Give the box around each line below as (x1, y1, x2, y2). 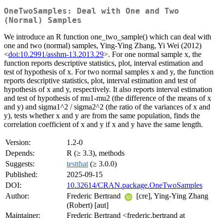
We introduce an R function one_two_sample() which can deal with (4, 33, 211, 41)
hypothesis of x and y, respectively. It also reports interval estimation (4, 85, 212, 94)
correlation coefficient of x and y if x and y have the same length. (4, 120, 203, 129)
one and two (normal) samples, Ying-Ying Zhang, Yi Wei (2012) (4, 41, 201, 50)
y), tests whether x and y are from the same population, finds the (4, 111, 200, 120)
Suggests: (5, 160, 35, 168)
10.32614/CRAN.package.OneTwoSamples (67, 181, 202, 190)
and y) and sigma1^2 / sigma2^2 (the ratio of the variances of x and (4, 103, 210, 111)
